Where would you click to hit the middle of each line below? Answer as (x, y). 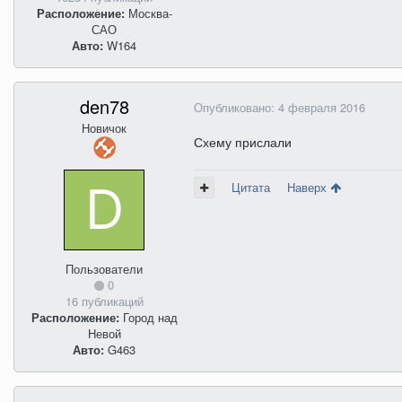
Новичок (104, 128)
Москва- (148, 13)
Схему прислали (243, 142)
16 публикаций (104, 301)
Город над (148, 317)
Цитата (251, 187)
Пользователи (104, 269)
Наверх (309, 187)
